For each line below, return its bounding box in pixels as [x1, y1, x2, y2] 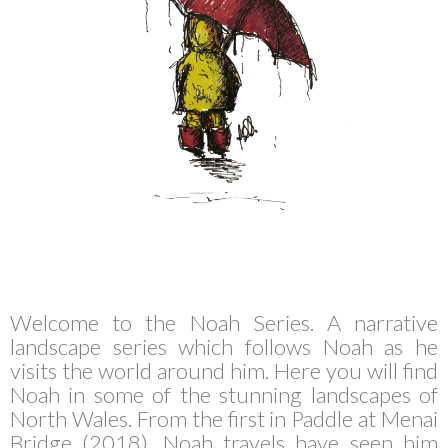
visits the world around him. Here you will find [10, 356, 438, 384]
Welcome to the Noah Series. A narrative [10, 308, 438, 336]
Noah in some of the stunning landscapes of [10, 380, 438, 408]
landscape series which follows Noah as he [10, 332, 438, 360]
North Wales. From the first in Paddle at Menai [10, 404, 438, 432]
